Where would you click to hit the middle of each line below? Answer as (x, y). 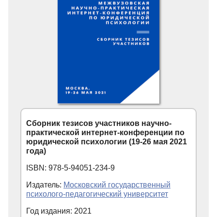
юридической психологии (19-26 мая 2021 (107, 142)
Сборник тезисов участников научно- (99, 124)
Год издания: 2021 (59, 211)
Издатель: (45, 185)
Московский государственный (117, 185)
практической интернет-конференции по (105, 133)
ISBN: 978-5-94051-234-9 (70, 168)
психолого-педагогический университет (97, 194)
